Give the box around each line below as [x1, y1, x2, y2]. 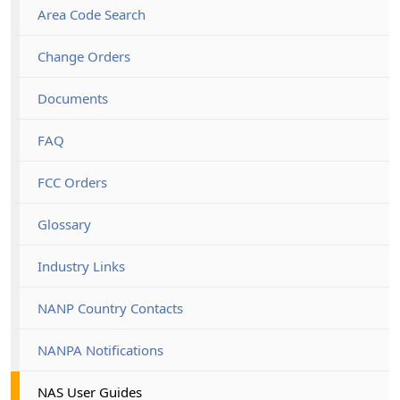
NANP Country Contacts [37, 298, 183, 317]
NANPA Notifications [37, 340, 163, 359]
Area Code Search [37, 4, 146, 23]
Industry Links [37, 256, 125, 275]
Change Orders [37, 46, 130, 65]
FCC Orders [37, 172, 107, 191]
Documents [37, 88, 108, 107]
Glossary [37, 214, 91, 233]
